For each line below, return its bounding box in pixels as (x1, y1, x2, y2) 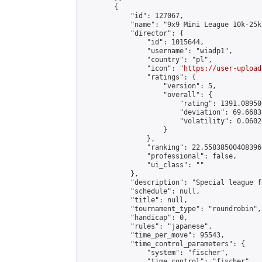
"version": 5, (81, 82, 216, 90)
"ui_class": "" (81, 161, 204, 169)
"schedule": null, (81, 187, 200, 195)
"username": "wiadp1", (81, 47, 233, 55)
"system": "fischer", (81, 249, 229, 257)
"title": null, (81, 196, 188, 204)
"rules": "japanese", (81, 222, 212, 230)
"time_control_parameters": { (81, 240, 245, 248)
